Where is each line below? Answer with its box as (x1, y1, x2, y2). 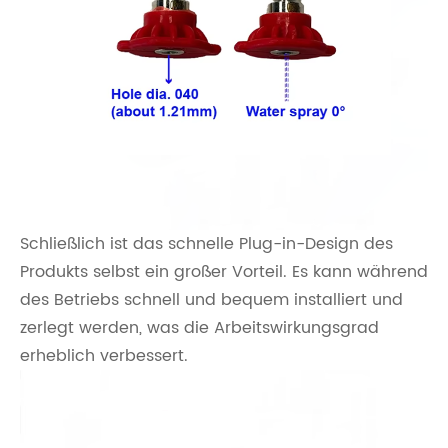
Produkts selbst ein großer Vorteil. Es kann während (20, 259, 428, 286)
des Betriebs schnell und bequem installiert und (20, 287, 403, 314)
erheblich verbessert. (20, 343, 193, 370)
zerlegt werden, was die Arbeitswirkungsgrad (20, 315, 379, 342)
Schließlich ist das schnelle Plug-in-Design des (20, 231, 393, 258)
